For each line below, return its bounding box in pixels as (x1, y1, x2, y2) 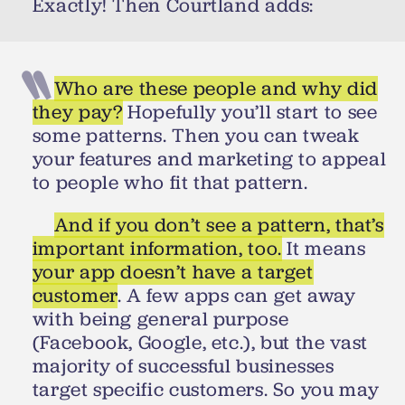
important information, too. (32, 236, 282, 262)
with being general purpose (32, 306, 289, 333)
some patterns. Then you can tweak (32, 122, 360, 148)
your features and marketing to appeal (32, 146, 387, 172)
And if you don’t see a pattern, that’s (53, 212, 384, 239)
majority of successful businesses (32, 353, 334, 380)
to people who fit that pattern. (32, 169, 308, 195)
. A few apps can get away (117, 283, 356, 309)
